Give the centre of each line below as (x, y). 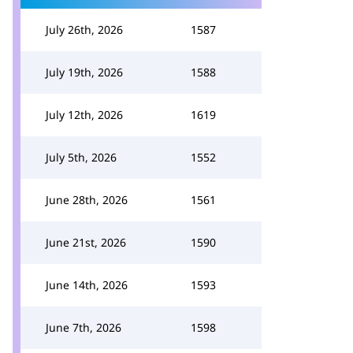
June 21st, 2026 (86, 242)
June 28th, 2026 (87, 200)
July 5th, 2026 (81, 157)
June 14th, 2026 (87, 285)
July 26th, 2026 (84, 30)
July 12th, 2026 (84, 115)
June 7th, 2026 (84, 327)
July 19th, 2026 (84, 72)
